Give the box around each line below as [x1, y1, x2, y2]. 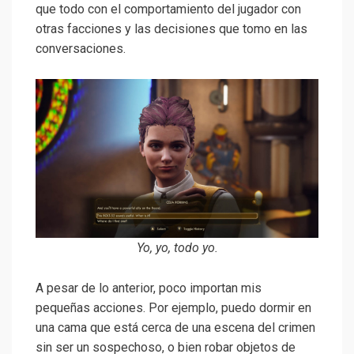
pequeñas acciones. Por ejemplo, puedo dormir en [36, 300, 311, 316]
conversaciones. [36, 40, 126, 56]
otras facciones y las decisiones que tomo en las [36, 21, 307, 36]
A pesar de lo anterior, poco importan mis [36, 281, 262, 296]
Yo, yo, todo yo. [136, 240, 218, 256]
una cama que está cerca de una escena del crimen [36, 320, 315, 336]
